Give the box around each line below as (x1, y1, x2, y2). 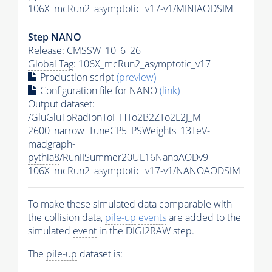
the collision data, (28, 211, 105, 225)
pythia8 (28, 151, 59, 165)
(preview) (117, 70, 156, 84)
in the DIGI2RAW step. (97, 224, 194, 238)
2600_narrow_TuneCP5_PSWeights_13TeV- (28, 124, 210, 138)
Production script (38, 70, 117, 84)
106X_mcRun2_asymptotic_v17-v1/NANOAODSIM (28, 164, 240, 178)
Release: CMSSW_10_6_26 (28, 44, 141, 58)
